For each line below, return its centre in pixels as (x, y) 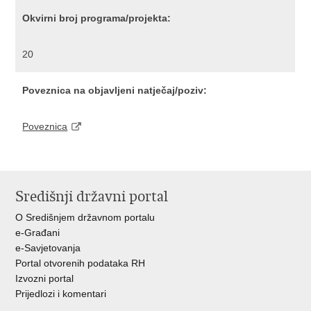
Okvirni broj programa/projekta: (97, 18)
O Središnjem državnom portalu (85, 217)
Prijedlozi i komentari (61, 294)
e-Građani (38, 233)
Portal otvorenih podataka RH (81, 263)
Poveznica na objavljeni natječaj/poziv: (115, 90)
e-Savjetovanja (48, 248)
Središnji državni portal (92, 196)
